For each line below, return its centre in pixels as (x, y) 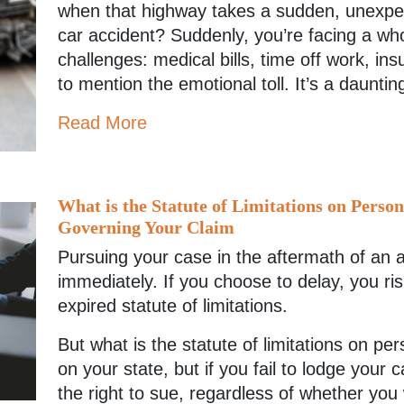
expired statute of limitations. (173, 305)
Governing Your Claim (146, 227)
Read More (102, 122)
